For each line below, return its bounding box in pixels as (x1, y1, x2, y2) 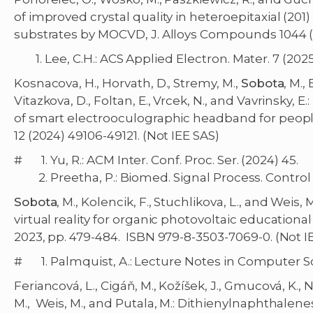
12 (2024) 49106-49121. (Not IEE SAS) (13, 129, 219, 143)
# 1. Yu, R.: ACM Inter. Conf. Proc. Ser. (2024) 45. (13, 153, 298, 168)
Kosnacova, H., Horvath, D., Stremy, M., (13, 76, 241, 91)
